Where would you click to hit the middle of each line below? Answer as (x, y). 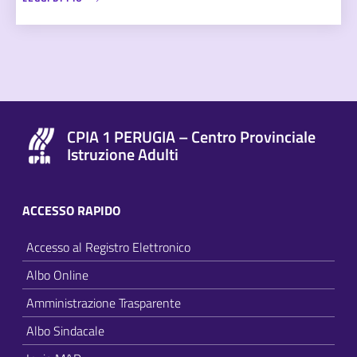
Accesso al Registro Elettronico (108, 247)
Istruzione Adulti (123, 154)
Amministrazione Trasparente (104, 302)
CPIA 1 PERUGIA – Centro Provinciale (191, 136)
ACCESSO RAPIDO (71, 210)
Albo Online (57, 275)
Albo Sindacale (65, 330)
